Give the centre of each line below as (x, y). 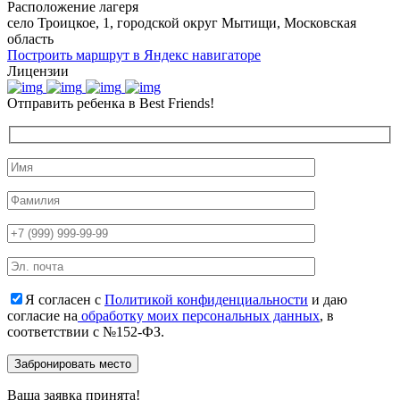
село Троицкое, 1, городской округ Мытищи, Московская (182, 23)
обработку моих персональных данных (199, 315)
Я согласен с (65, 299)
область (30, 39)
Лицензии (38, 71)
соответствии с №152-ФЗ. (86, 331)
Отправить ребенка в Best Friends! (111, 103)
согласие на (42, 315)
